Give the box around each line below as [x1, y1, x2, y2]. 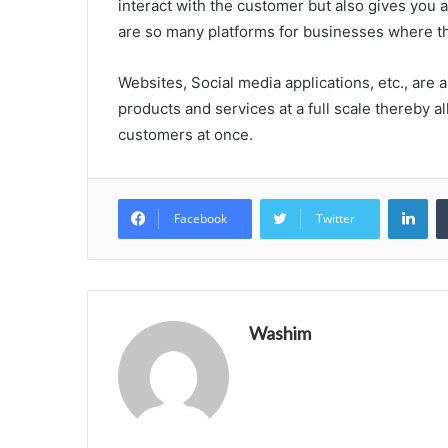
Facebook [174, 209, 227, 227]
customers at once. [118, 124, 253, 144]
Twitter [316, 209, 355, 227]
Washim [249, 321, 311, 344]
